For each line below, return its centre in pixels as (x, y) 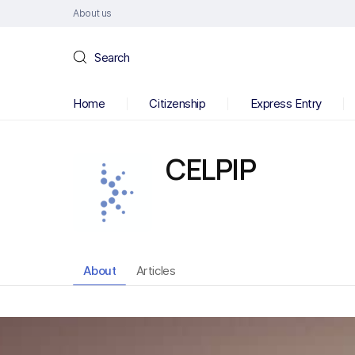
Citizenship (177, 103)
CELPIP (211, 169)
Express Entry (286, 103)
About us (93, 13)
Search (112, 57)
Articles (156, 271)
